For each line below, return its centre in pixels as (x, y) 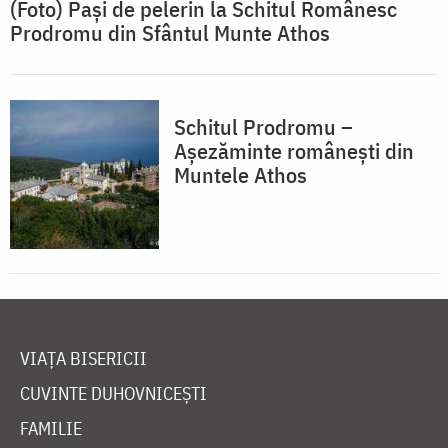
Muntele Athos (240, 175)
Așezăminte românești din (294, 151)
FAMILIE (51, 429)
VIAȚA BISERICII (83, 359)
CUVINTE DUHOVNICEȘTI (113, 394)
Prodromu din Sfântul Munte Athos (170, 33)
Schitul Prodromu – (263, 127)
